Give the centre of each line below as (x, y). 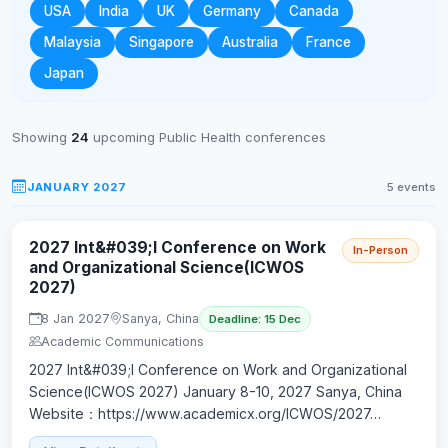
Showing (41, 137)
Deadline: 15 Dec (255, 318)
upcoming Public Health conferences (207, 137)
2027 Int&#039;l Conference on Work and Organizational (218, 369)
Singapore (161, 42)
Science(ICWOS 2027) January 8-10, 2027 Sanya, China (215, 391)
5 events (411, 186)
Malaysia (72, 42)
